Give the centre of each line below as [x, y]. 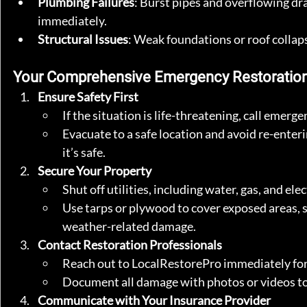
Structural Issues [83, 39]
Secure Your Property [95, 171]
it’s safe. [84, 152]
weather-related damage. [129, 226]
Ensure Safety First [88, 97]
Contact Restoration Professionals [130, 245]
